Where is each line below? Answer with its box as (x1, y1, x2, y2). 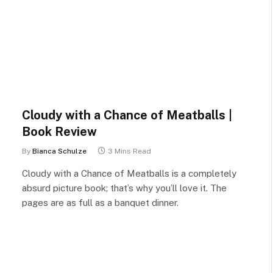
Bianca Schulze (32, 147, 87, 155)
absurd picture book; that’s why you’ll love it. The (22, 183, 227, 193)
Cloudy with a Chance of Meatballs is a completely (22, 168, 236, 179)
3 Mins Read (108, 147, 151, 155)
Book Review (22, 124, 97, 139)
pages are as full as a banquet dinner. (22, 197, 179, 208)
